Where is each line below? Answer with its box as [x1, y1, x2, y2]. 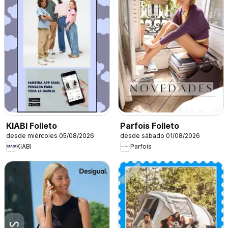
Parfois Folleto [120, 120, 179, 131]
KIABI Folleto [6, 120, 57, 131]
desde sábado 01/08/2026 [120, 131, 200, 139]
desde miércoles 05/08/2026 [6, 131, 94, 139]
